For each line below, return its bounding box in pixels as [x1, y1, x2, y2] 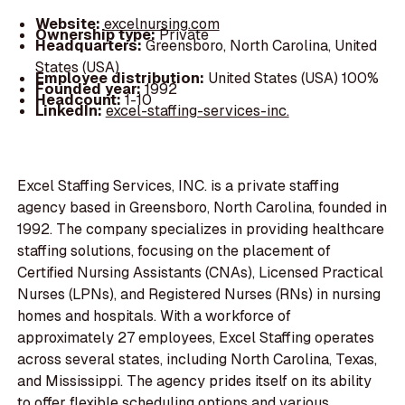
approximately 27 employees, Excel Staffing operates [17, 327, 375, 347]
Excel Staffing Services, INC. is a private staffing [17, 175, 340, 195]
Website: [34, 14, 104, 34]
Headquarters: [34, 36, 146, 56]
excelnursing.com [103, 14, 220, 34]
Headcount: [34, 90, 125, 110]
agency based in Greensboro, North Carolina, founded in [17, 197, 388, 217]
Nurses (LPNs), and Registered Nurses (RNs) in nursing [17, 284, 381, 304]
